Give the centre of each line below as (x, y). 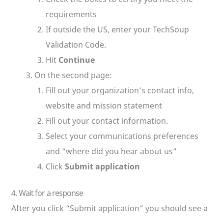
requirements (71, 14)
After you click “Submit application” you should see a (110, 208)
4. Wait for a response (47, 193)
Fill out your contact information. (107, 121)
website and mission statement (104, 106)
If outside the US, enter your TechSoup (118, 30)
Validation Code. (76, 45)
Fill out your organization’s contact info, (120, 91)
